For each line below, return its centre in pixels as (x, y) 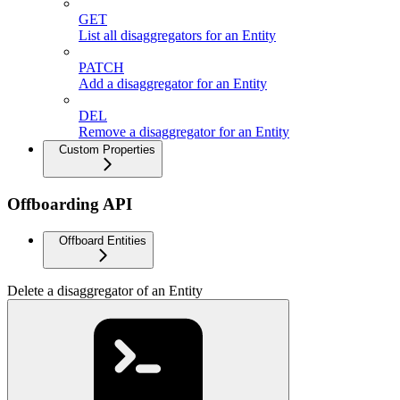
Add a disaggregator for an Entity (173, 84)
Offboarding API (70, 204)
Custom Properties (107, 150)
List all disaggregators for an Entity (177, 36)
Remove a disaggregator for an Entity (184, 132)
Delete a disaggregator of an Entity (105, 290)
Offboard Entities (103, 240)
